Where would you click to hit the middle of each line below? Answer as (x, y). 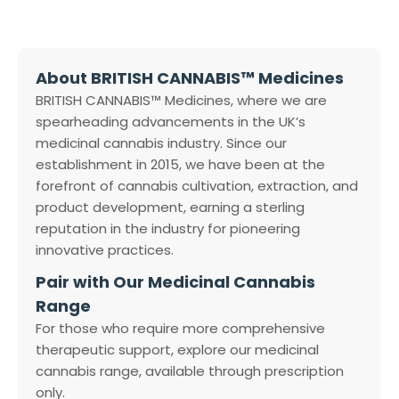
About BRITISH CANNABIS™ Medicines (190, 78)
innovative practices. (105, 250)
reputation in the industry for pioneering (168, 229)
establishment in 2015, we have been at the (180, 165)
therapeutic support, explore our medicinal (177, 350)
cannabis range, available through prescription (190, 371)
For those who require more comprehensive (180, 329)
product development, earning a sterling (170, 208)
